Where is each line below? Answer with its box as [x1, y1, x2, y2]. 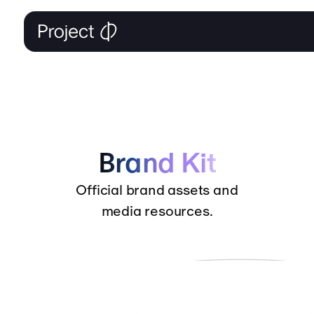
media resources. [101, 200, 213, 221]
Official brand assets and [76, 179, 238, 200]
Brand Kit [98, 142, 216, 183]
